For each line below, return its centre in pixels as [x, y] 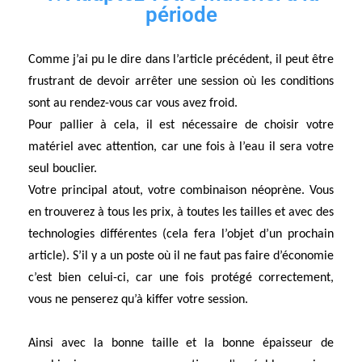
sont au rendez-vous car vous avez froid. [133, 104]
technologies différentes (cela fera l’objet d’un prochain [181, 235]
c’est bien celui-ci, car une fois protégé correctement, [181, 278]
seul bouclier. [64, 169]
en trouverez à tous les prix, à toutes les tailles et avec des [181, 213]
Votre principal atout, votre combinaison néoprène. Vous [181, 191]
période [181, 15]
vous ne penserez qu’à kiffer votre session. [138, 300]
